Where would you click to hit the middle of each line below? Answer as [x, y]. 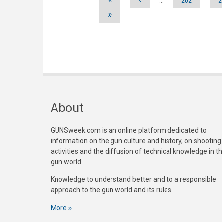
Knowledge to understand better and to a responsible [133, 179]
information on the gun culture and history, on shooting [136, 140]
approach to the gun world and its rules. [112, 190]
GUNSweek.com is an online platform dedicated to [129, 130]
